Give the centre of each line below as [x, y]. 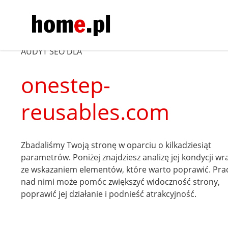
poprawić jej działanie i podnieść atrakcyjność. [109, 194]
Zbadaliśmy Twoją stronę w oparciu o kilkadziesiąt [116, 145]
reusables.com [95, 112]
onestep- [66, 85]
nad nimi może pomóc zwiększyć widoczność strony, [121, 182]
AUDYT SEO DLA [52, 51]
